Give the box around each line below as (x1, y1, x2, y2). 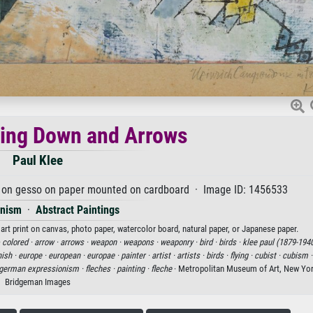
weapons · (122, 236, 160, 247)
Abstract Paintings (35, 203, 119, 217)
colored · (1, 236, 34, 247)
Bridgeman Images (5, 276, 71, 287)
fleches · (85, 263, 117, 274)
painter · (120, 249, 152, 261)
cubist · (254, 249, 282, 261)
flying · (229, 249, 254, 261)
